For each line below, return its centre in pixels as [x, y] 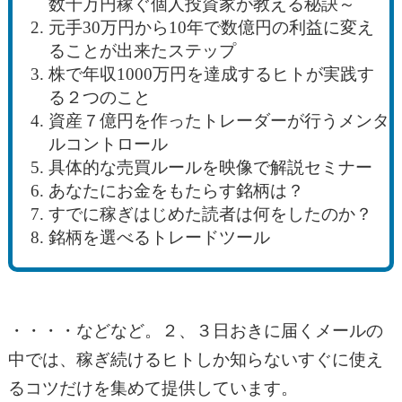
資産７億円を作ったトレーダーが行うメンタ [218, 121]
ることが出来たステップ [142, 51]
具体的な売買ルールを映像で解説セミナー [210, 168]
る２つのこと [99, 98]
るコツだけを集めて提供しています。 [153, 389]
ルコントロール [108, 144]
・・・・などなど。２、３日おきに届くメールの [195, 331]
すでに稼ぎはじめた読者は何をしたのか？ [210, 214]
